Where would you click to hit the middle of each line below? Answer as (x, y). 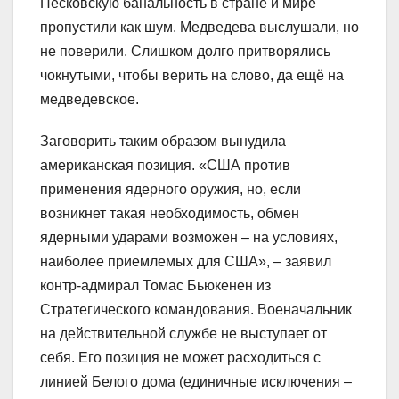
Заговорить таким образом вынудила (163, 141)
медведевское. (90, 99)
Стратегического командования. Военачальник (196, 309)
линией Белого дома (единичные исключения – (196, 381)
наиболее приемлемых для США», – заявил (186, 261)
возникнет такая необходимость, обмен (170, 213)
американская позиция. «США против (165, 165)
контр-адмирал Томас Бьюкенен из (155, 285)
